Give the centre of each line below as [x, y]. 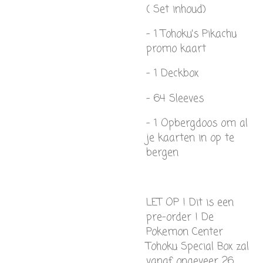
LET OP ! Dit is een [190, 202]
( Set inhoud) [176, 9]
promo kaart [176, 49]
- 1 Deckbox [172, 74]
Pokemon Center [185, 232]
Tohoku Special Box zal [198, 246]
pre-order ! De [180, 217]
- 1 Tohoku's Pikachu [191, 34]
